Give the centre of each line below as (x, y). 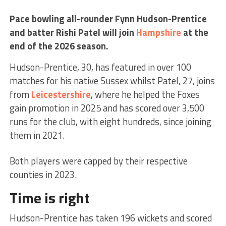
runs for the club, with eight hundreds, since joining (110, 121)
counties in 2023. (43, 174)
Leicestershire (61, 94)
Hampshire (158, 32)
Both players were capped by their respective (98, 161)
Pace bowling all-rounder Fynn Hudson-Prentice (108, 18)
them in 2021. (37, 135)
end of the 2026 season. (59, 46)
